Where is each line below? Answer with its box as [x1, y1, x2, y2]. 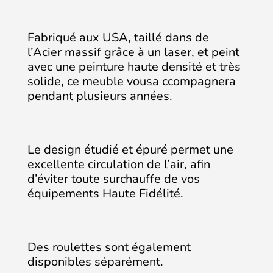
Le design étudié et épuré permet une [27, 141, 233, 158]
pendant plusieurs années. [27, 88, 172, 104]
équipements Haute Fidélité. [27, 185, 183, 202]
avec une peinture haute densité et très [27, 58, 241, 75]
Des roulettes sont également [27, 239, 191, 255]
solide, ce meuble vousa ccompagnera [27, 73, 236, 90]
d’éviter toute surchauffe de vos [27, 171, 200, 187]
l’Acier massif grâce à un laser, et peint [27, 44, 239, 60]
